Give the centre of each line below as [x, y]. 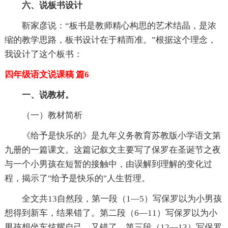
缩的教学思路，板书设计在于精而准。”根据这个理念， [110, 40]
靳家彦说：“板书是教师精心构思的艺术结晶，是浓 [119, 26]
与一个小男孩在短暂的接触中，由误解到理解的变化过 [108, 164]
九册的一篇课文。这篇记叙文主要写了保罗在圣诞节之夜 [112, 150]
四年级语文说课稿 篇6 [47, 75]
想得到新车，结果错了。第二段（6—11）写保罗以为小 [111, 213]
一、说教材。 [48, 95]
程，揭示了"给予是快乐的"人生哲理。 [77, 179]
